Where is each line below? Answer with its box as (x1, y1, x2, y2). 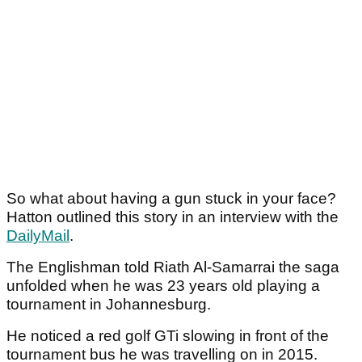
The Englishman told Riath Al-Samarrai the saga (6, 259, 339, 276)
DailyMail (6, 227, 69, 245)
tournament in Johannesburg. (6, 296, 215, 314)
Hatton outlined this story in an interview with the (6, 208, 339, 226)
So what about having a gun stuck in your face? (6, 190, 336, 208)
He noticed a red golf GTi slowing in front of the (6, 327, 329, 345)
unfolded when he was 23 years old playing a (6, 277, 320, 295)
